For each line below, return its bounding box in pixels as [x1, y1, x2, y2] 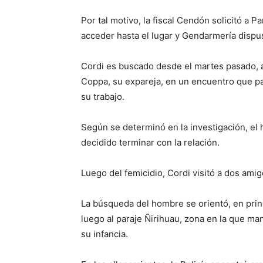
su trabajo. [81, 91, 124, 102]
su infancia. [81, 228, 128, 240]
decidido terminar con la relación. [81, 137, 220, 148]
